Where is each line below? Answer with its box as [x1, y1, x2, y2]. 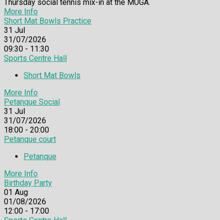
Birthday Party [4, 178, 52, 188]
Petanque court [4, 135, 56, 144]
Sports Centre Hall [4, 54, 67, 63]
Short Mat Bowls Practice [4, 16, 91, 26]
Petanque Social [4, 97, 60, 107]
